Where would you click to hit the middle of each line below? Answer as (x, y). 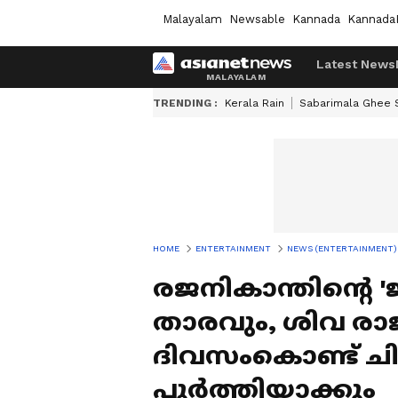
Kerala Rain (255, 103)
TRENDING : (185, 103)
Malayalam (192, 19)
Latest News (356, 64)
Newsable (257, 19)
